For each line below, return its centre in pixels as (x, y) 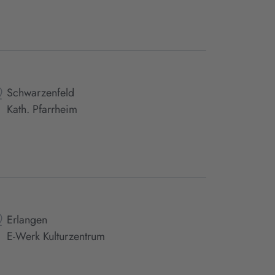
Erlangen (27, 219)
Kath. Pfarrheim (42, 110)
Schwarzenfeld (40, 93)
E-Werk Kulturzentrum (56, 236)
